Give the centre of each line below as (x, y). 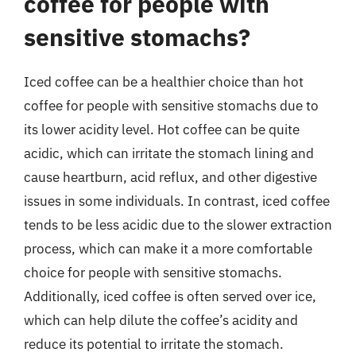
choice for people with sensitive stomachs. (153, 272)
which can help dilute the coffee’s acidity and (161, 320)
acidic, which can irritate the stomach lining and (169, 153)
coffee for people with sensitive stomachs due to (171, 105)
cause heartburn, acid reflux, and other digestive (170, 177)
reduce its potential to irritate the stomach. (154, 344)
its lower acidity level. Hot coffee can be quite (162, 129)
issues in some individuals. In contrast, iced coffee (177, 201)
